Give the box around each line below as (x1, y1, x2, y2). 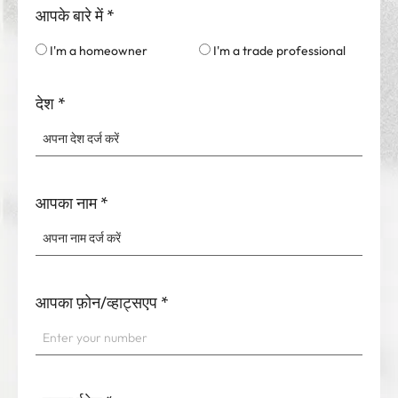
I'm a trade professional (213, 43, 346, 60)
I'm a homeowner (50, 43, 147, 60)
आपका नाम (36, 193, 97, 214)
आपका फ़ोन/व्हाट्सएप (36, 292, 157, 314)
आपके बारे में (36, 5, 103, 27)
